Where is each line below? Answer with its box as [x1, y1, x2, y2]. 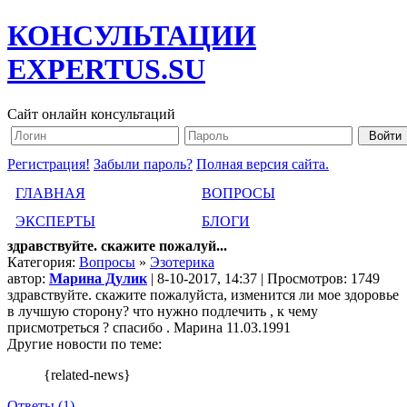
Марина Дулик [49, 270, 147, 286]
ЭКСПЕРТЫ [15, 213, 95, 229]
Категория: [7, 253, 79, 270]
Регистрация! [7, 155, 90, 172]
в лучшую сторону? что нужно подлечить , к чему [7, 303, 318, 319]
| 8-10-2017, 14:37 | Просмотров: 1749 [147, 270, 380, 286]
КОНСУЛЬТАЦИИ [7, 19, 256, 53]
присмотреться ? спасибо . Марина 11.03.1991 [7, 319, 291, 335]
